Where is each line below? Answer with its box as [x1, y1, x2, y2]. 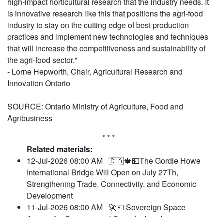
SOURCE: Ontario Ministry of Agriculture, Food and [7, 101, 183, 112]
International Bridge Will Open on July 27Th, [27, 167, 178, 178]
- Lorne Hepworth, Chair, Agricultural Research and [7, 66, 183, 77]
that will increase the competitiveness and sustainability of [7, 43, 205, 54]
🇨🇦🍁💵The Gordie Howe [108, 155, 201, 167]
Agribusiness [7, 112, 52, 124]
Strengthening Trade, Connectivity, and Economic [27, 178, 196, 190]
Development [27, 190, 73, 201]
